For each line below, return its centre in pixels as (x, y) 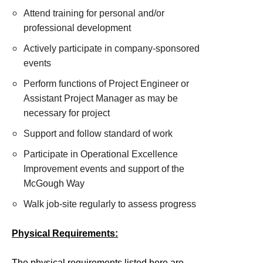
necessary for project (67, 113)
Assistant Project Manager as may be (101, 98)
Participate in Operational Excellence (101, 154)
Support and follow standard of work (98, 134)
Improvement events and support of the (104, 169)
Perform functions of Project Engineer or (106, 84)
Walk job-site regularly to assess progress (110, 204)
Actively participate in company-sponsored (112, 48)
